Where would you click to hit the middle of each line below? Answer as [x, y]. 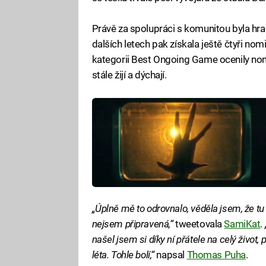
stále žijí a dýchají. [129, 75]
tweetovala [199, 224]
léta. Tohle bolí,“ [123, 254]
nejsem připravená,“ [132, 224]
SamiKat [242, 224]
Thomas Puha [216, 254]
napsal [170, 254]
